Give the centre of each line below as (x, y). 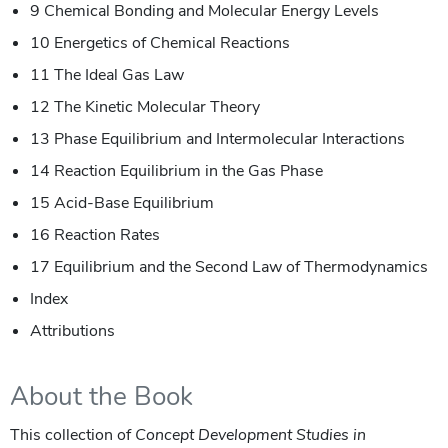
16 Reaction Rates (95, 234)
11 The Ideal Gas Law (107, 74)
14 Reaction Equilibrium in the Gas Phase (176, 170)
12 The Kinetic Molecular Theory (145, 106)
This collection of (72, 434)
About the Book (101, 396)
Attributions (72, 330)
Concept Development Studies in (250, 434)
